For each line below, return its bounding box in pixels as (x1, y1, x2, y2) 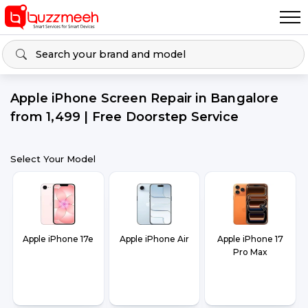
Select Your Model (10, 153, 96, 164)
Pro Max (233, 247, 268, 257)
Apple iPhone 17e (23, 234, 94, 244)
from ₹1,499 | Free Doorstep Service (10, 109, 239, 124)
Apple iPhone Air (119, 234, 189, 244)
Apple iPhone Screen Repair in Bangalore (10, 91, 278, 106)
